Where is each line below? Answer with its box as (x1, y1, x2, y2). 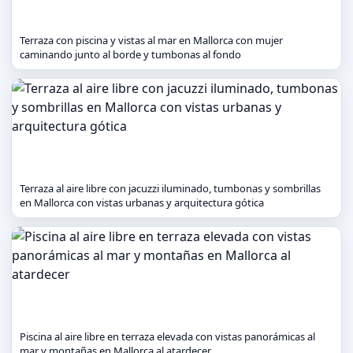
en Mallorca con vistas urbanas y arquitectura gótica (20, 195, 264, 210)
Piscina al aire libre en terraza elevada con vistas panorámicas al (20, 329, 315, 344)
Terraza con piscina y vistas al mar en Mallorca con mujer (20, 33, 283, 47)
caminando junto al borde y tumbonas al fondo (20, 47, 241, 61)
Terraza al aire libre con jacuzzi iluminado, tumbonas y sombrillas (20, 181, 321, 195)
